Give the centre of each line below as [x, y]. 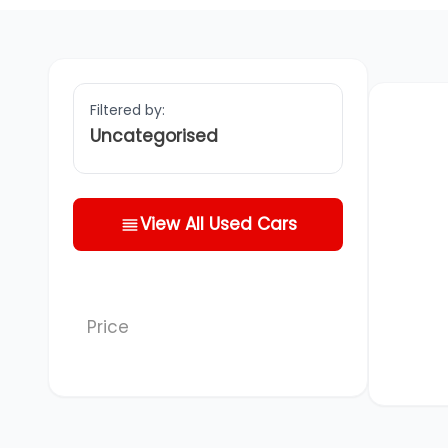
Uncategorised [154, 136]
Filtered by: [127, 110]
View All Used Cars [218, 224]
